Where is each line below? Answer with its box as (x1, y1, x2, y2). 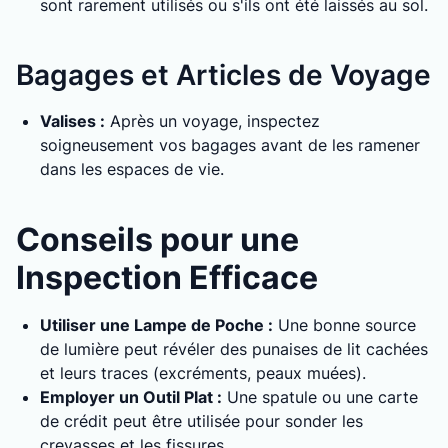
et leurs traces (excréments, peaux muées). (40, 363, 366, 383)
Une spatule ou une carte (222, 387, 418, 407)
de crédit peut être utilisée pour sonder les (40, 411, 363, 431)
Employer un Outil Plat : (40, 387, 222, 407)
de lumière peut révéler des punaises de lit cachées (40, 339, 428, 359)
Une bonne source (273, 315, 416, 335)
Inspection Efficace (16, 258, 318, 297)
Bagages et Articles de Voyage (16, 58, 431, 92)
